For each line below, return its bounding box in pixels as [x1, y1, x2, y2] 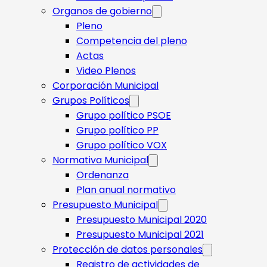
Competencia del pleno [76, 34, 187, 48]
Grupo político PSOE [76, 108, 171, 122]
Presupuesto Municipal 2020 [76, 213, 207, 226]
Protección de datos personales [52, 243, 203, 256]
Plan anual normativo [76, 183, 176, 197]
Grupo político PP [76, 123, 159, 137]
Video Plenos [76, 64, 136, 77]
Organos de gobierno [52, 4, 152, 18]
